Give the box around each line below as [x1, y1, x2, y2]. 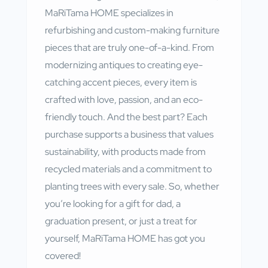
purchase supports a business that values [45, 127, 214, 141]
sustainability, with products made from [45, 145, 206, 158]
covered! [45, 249, 81, 262]
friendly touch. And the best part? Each [45, 110, 208, 123]
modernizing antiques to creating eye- [45, 58, 203, 71]
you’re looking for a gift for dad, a [45, 197, 181, 210]
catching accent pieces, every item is [45, 75, 197, 89]
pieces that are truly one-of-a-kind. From [45, 41, 214, 54]
